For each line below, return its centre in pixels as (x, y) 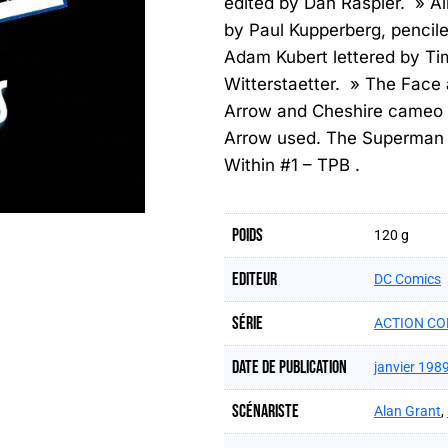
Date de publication (289, 367)
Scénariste (265, 411)
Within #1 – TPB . (292, 165)
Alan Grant (407, 411)
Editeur (254, 279)
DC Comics (407, 279)
